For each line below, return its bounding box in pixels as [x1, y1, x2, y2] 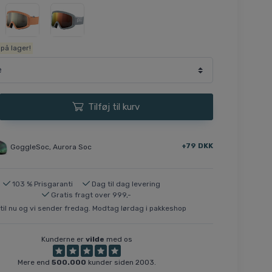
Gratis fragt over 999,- [51, 190, 132, 199]
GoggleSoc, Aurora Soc [10, 142, 92, 151]
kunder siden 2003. [86, 257, 156, 267]
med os [104, 234, 132, 243]
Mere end [17, 257, 52, 267]
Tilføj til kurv [88, 101, 140, 112]
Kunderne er [41, 234, 86, 243]
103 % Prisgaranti [12, 179, 73, 188]
